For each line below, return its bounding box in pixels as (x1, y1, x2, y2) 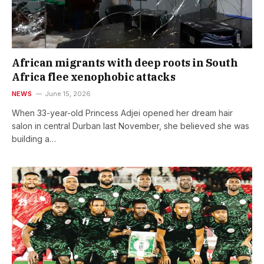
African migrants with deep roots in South (12, 56, 238, 70)
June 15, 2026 (44, 90, 91, 98)
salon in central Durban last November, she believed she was (12, 121, 249, 131)
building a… (12, 134, 56, 144)
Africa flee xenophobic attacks (12, 70, 176, 84)
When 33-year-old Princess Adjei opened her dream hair (12, 108, 233, 118)
